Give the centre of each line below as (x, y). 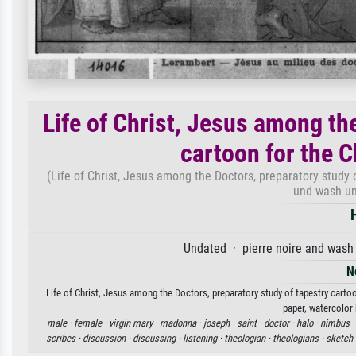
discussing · (157, 338)
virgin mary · (134, 323)
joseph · (220, 323)
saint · (250, 323)
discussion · (107, 338)
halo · (308, 323)
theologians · (299, 338)
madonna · (182, 323)
